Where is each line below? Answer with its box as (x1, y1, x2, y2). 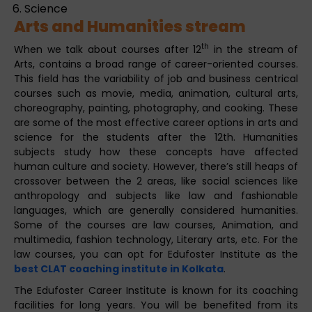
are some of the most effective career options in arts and (14, 115, 298, 130)
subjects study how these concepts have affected (14, 144, 298, 159)
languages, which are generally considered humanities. (14, 203, 298, 217)
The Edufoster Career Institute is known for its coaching (14, 283, 298, 297)
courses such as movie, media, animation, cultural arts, (14, 86, 298, 100)
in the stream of (209, 42, 298, 56)
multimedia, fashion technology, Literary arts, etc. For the (14, 232, 298, 247)
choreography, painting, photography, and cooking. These (14, 100, 298, 115)
